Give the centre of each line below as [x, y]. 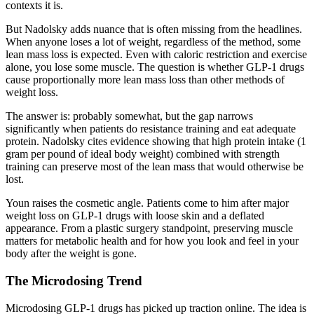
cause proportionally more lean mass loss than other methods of [145, 80]
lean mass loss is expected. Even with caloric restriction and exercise [156, 55]
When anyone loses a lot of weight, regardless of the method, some [153, 42]
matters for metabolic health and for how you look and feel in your [152, 241]
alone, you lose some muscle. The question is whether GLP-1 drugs [155, 67]
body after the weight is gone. [71, 254]
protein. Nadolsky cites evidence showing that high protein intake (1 [156, 142]
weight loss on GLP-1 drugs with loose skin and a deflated [135, 216]
